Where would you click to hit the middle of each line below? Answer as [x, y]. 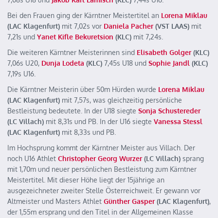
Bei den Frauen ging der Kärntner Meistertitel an [83, 15]
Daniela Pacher [128, 26]
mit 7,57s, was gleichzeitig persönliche [121, 100]
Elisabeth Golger [164, 52]
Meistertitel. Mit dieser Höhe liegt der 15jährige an [86, 180]
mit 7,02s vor [82, 26]
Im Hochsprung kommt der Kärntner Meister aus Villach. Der [101, 148]
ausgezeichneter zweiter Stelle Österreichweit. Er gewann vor [104, 191]
